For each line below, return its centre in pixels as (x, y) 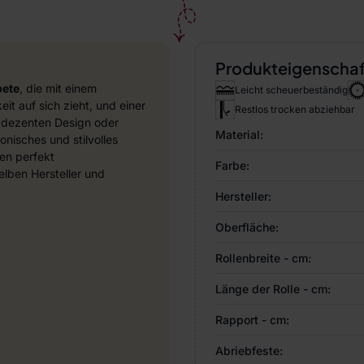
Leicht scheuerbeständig (291, 90)
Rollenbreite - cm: (263, 258)
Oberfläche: (247, 227)
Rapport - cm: (252, 320)
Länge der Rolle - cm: (273, 289)
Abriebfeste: (249, 351)
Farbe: (232, 165)
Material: (239, 134)
